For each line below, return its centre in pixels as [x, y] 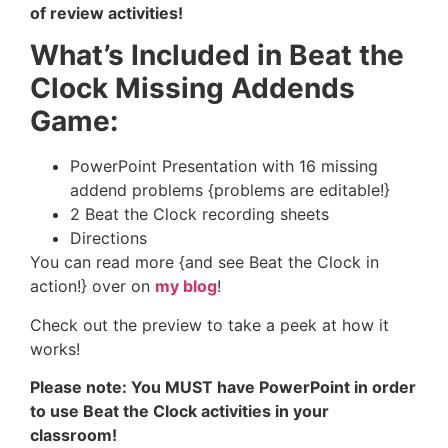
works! [55, 348]
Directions [108, 238]
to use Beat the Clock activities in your [179, 411]
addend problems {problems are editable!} [230, 190]
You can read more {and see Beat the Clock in [204, 262]
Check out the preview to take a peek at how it [209, 324]
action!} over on [92, 286]
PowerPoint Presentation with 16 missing [224, 166]
